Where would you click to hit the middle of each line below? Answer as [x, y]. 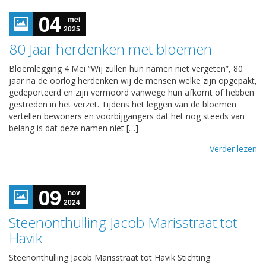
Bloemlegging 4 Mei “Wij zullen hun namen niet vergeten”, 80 [126, 68]
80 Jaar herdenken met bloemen [110, 49]
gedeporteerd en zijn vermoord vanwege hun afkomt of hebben [132, 92]
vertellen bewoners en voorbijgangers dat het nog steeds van [127, 116]
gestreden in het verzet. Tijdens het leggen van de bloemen [123, 104]
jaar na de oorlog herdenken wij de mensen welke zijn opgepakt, [133, 80]
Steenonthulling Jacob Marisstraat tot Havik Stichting [110, 257]
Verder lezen [233, 148]
